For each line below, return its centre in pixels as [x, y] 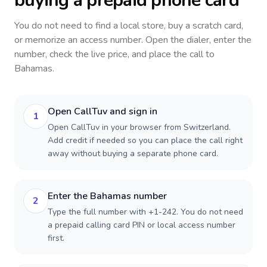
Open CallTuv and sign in [103, 111]
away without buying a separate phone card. [133, 153]
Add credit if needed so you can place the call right [145, 140]
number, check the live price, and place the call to [114, 54]
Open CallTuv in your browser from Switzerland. [139, 127]
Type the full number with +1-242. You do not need [145, 212]
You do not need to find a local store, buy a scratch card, [129, 26]
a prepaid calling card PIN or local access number [142, 225]
